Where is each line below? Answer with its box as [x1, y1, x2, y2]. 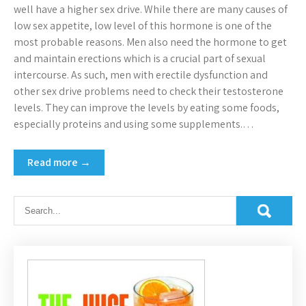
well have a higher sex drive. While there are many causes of [14, 1, 288, 16]
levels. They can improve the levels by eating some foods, [14, 100, 279, 115]
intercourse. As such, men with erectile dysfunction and [14, 67, 268, 82]
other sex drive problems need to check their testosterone [14, 83, 283, 98]
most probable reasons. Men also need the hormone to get [14, 34, 287, 49]
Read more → [27, 154, 91, 169]
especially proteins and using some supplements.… [14, 116, 254, 131]
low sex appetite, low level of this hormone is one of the [14, 18, 272, 33]
